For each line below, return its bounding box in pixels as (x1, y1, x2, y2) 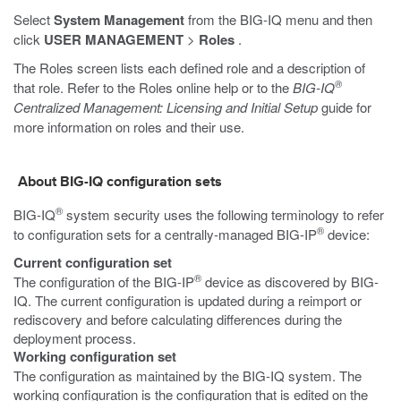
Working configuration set (13, 346, 176, 366)
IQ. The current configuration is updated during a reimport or (13, 291, 362, 310)
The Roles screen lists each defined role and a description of (13, 58, 365, 77)
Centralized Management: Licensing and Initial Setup (13, 98, 318, 116)
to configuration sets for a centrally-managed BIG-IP (13, 225, 317, 243)
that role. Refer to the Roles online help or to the (13, 78, 293, 97)
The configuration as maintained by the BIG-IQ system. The (13, 366, 362, 385)
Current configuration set (13, 252, 172, 272)
